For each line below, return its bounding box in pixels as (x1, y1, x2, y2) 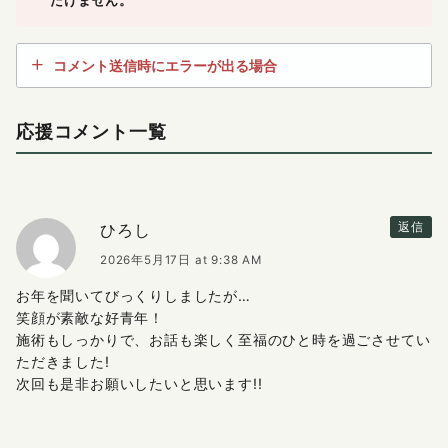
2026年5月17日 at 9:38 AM (100, 252, 262, 267)
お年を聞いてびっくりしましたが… (16, 286, 251, 304)
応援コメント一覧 (16, 121, 167, 142)
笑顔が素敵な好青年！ (16, 308, 164, 326)
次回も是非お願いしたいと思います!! (16, 374, 263, 392)
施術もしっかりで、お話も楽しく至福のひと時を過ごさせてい (16, 330, 431, 348)
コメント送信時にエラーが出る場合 (53, 56, 277, 74)
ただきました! (16, 352, 110, 370)
